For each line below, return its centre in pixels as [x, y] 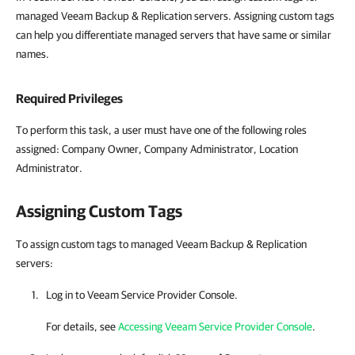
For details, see [82, 326]
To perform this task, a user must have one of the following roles [161, 130]
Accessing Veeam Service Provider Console [215, 326]
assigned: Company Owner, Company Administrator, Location [157, 149]
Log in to [67, 295]
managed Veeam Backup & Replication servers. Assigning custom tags [175, 16]
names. [32, 54]
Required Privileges [69, 98]
